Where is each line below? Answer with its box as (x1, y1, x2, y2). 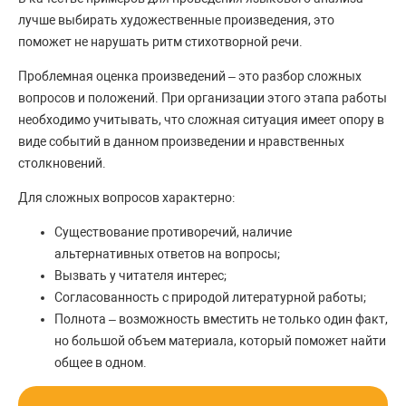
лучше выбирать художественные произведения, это (18, 13, 334, 28)
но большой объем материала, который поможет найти (54, 333, 386, 349)
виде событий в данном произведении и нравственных (18, 134, 344, 150)
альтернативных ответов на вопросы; (54, 246, 280, 262)
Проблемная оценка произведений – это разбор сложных (18, 69, 362, 84)
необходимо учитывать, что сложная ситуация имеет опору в (18, 112, 384, 128)
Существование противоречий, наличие (54, 225, 292, 240)
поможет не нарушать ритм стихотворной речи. (18, 34, 303, 50)
